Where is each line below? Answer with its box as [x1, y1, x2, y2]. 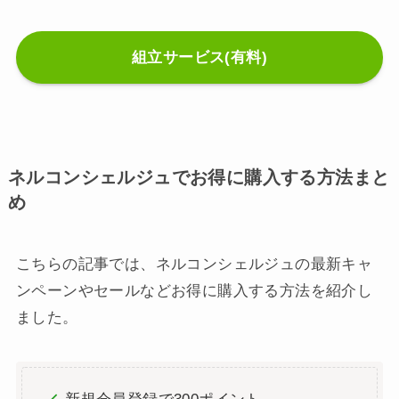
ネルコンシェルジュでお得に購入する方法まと [7, 167, 390, 188]
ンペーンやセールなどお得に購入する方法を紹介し [15, 282, 373, 300]
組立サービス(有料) [131, 48, 268, 66]
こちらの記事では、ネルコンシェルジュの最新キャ [15, 256, 373, 273]
